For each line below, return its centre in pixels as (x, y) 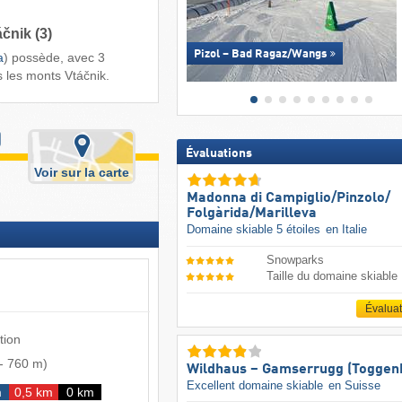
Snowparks (296, 259)
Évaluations (218, 154)
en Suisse (354, 385)
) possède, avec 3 (54, 57)
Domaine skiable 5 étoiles (255, 230)
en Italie (346, 230)
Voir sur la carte (82, 172)
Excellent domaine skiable (256, 385)
